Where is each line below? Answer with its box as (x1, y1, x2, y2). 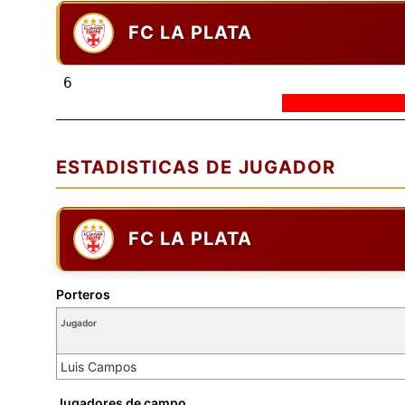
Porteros (56, 286, 110, 302)
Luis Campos (61, 358, 137, 374)
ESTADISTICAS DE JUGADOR (56, 155, 335, 178)
